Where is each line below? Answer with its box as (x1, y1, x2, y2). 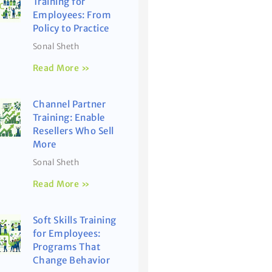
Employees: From (32, 9, 112, 21)
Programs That (32, 241, 101, 253)
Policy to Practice (32, 22, 109, 35)
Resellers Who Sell (32, 125, 114, 137)
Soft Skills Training (32, 214, 117, 226)
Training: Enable (32, 112, 105, 124)
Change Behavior (32, 254, 110, 267)
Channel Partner (32, 98, 106, 110)
